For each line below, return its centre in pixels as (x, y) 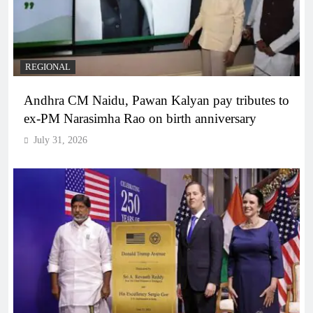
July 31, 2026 (60, 140)
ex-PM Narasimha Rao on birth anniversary (140, 119)
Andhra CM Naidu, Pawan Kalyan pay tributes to (156, 101)
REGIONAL (48, 67)
